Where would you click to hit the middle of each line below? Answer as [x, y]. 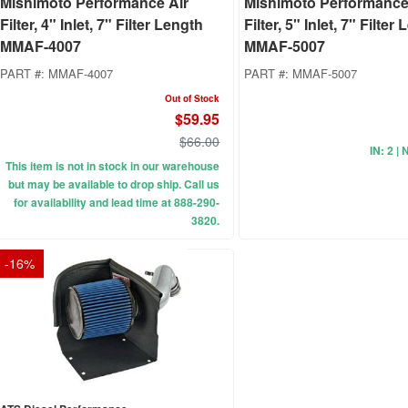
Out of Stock [193, 99]
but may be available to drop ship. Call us [114, 184]
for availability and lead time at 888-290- [117, 203]
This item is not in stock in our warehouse [113, 166]
